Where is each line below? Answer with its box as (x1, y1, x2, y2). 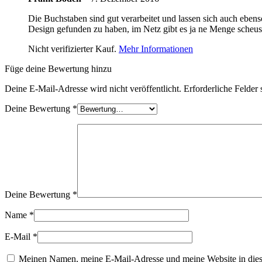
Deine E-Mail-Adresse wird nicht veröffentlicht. (5, 83, 181, 94)
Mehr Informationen (119, 43, 193, 54)
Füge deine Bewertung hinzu (5, 63, 112, 74)
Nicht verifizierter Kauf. (28, 43, 119, 54)
